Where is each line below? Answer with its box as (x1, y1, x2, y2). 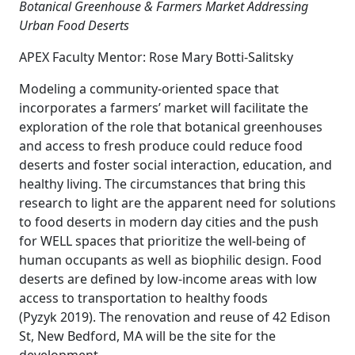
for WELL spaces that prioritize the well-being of (19, 232, 306, 250)
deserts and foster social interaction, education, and (19, 156, 332, 174)
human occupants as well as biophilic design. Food (19, 251, 322, 269)
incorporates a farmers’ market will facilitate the (19, 99, 308, 116)
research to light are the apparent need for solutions (19, 194, 336, 212)
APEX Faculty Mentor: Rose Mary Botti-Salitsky (19, 48, 293, 66)
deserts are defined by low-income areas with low (19, 270, 317, 288)
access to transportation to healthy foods (19, 289, 268, 307)
